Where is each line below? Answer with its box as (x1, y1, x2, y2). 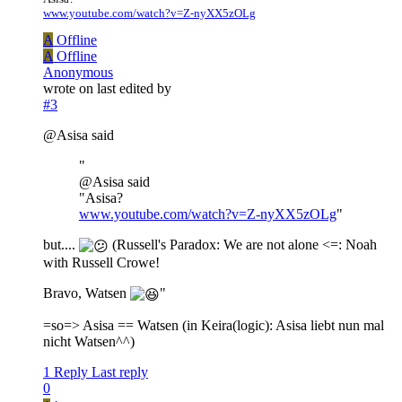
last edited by (97, 81, 171, 97)
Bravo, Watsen (43, 284, 130, 301)
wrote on (43, 81, 97, 97)
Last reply (92, 363, 148, 380)
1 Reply (43, 363, 88, 380)
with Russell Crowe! (43, 254, 160, 270)
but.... (43, 237, 79, 253)
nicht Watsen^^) (43, 333, 135, 349)
